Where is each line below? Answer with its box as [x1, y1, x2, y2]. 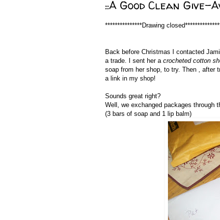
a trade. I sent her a [105, 57, 163, 65]
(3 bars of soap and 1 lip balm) [105, 110, 193, 118]
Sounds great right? [105, 92, 163, 100]
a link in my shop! [105, 75, 158, 82]
